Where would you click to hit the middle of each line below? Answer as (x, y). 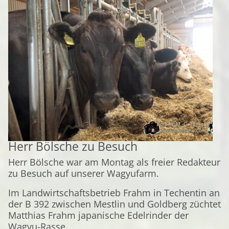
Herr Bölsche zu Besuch (73, 146)
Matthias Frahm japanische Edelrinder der (98, 215)
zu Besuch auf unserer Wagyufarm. (84, 173)
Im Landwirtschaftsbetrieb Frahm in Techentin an (114, 193)
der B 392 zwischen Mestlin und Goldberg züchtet (114, 204)
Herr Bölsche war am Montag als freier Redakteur (114, 162)
